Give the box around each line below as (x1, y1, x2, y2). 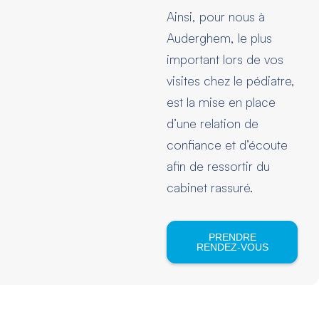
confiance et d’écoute (167, 136, 288, 152)
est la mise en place (167, 93, 276, 110)
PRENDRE (208, 231, 256, 244)
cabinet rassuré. (167, 179, 253, 195)
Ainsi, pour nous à (167, 8, 265, 24)
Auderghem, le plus (167, 29, 272, 46)
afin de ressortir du (167, 157, 270, 174)
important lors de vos (167, 51, 283, 67)
